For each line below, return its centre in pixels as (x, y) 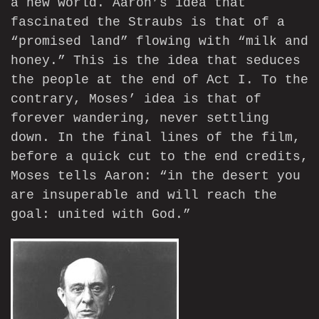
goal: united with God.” (101, 215)
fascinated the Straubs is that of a (148, 22)
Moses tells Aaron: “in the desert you (156, 176)
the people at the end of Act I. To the (159, 80)
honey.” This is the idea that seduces (156, 61)
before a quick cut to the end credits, (159, 157)
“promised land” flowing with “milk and (159, 42)
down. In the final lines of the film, (156, 138)
